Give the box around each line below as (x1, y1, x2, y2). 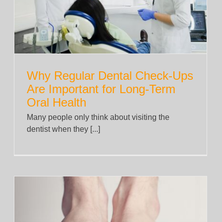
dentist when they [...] (27, 124, 100, 133)
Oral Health (27, 95, 86, 109)
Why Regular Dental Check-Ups (27, 68, 193, 82)
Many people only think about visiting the (27, 112, 169, 121)
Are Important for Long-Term (27, 82, 175, 96)
